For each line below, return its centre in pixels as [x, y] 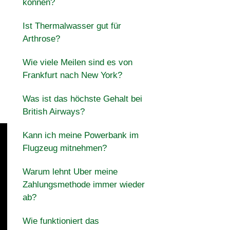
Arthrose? [41, 39]
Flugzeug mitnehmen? [64, 148]
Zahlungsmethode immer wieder [83, 185]
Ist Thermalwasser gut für [72, 26]
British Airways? [53, 112]
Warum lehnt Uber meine [70, 172]
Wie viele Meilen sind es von [77, 62]
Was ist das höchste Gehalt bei [82, 99]
